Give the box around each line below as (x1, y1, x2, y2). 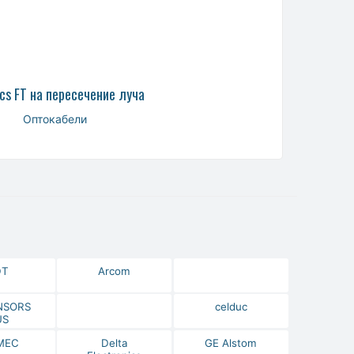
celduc (214, 300, 247, 314)
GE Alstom (205, 337, 258, 350)
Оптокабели (22, 111, 87, 126)
